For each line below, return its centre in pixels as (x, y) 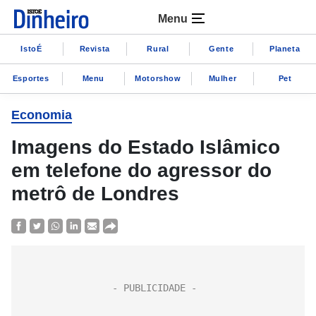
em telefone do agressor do (141, 170)
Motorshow (158, 78)
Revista (95, 48)
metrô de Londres (95, 194)
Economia (42, 115)
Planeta (285, 48)
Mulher (223, 78)
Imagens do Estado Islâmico (146, 147)
